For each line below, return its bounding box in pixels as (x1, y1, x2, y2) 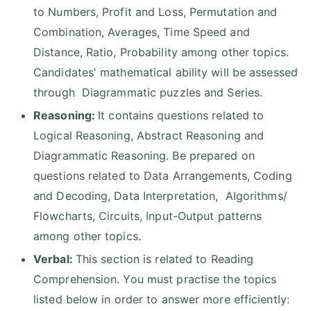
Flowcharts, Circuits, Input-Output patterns (33, 209, 262, 224)
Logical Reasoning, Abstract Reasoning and (33, 128, 264, 143)
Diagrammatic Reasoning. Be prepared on (33, 149, 255, 163)
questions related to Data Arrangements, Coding (33, 169, 292, 183)
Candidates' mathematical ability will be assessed (33, 65, 298, 80)
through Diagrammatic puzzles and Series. (33, 85, 263, 100)
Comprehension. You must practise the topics (33, 272, 277, 287)
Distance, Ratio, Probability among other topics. (33, 45, 289, 60)
